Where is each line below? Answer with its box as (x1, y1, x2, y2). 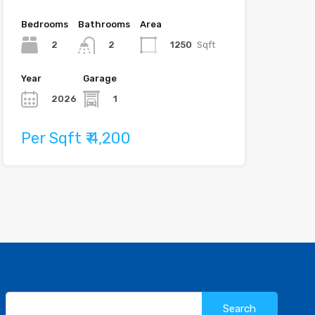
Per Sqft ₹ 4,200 (20, 128, 131, 148)
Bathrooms (77, 19, 130, 30)
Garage (82, 72, 117, 84)
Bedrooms (20, 19, 68, 30)
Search (200, 291, 234, 304)
